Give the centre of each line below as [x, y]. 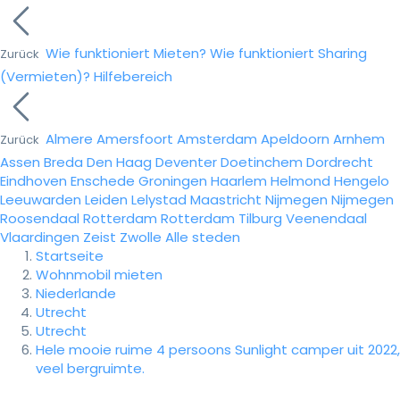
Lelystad [159, 200]
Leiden [106, 200]
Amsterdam [217, 139]
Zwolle [141, 237]
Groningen [173, 181]
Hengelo [362, 181]
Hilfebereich [133, 76]
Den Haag [119, 162]
